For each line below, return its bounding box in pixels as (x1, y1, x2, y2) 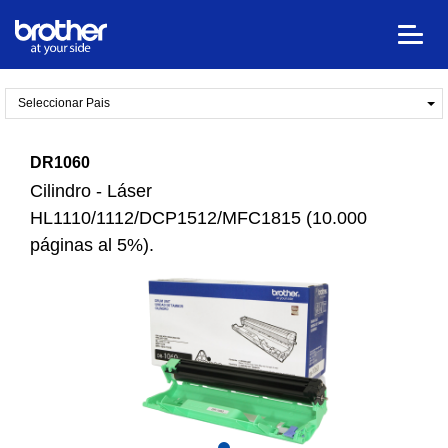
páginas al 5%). (30, 235, 154, 255)
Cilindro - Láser (30, 181, 152, 201)
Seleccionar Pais (18, 96, 110, 110)
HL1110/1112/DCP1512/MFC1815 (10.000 (30, 208, 367, 228)
